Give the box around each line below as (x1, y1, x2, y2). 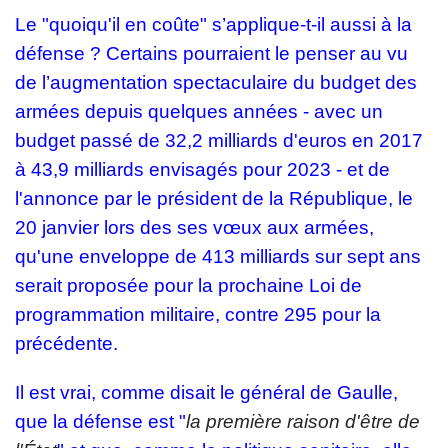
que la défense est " (15, 411, 186, 433)
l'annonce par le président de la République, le (15, 188, 413, 210)
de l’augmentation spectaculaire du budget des (15, 72, 417, 94)
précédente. (15, 333, 123, 355)
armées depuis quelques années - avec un (15, 101, 383, 123)
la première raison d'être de (186, 411, 420, 433)
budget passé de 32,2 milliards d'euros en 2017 (15, 130, 423, 152)
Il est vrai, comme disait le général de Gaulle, (15, 382, 398, 404)
